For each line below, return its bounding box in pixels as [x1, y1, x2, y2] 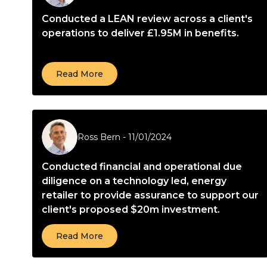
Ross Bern [77, 132, 120, 142]
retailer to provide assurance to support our [42, 190, 259, 201]
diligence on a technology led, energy [42, 175, 226, 187]
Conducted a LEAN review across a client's [42, 13, 253, 24]
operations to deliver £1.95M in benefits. [42, 27, 239, 39]
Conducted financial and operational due [42, 161, 242, 172]
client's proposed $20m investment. [42, 204, 220, 215]
